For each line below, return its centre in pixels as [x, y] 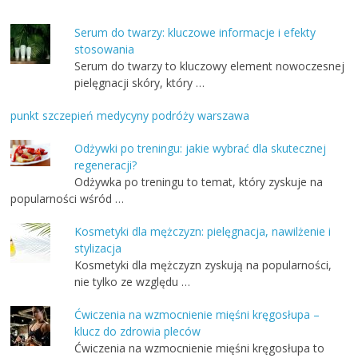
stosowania [105, 50]
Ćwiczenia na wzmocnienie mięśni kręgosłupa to [200, 348]
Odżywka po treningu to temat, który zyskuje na [199, 182]
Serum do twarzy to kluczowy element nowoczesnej [210, 66]
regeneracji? [106, 165]
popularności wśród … [68, 199]
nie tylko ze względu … [133, 282]
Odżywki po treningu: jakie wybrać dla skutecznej [201, 149]
